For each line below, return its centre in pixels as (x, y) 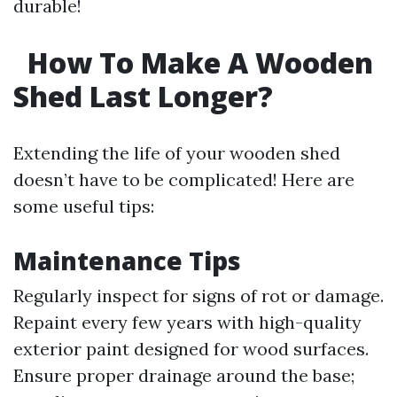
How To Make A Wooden (197, 62)
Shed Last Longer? (143, 96)
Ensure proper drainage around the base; (184, 375)
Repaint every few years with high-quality (187, 322)
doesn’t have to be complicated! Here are (184, 179)
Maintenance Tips (127, 261)
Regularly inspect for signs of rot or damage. (198, 296)
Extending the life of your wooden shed (177, 153)
